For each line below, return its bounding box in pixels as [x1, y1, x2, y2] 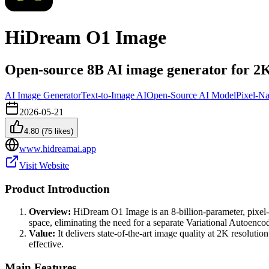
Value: [29, 228, 55, 239]
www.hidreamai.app [19, 143, 96, 154]
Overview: [29, 207, 71, 217]
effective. [29, 239, 64, 250]
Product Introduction [5, 182, 110, 195]
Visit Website [19, 160, 69, 171]
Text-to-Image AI [81, 89, 147, 100]
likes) [52, 126, 73, 136]
